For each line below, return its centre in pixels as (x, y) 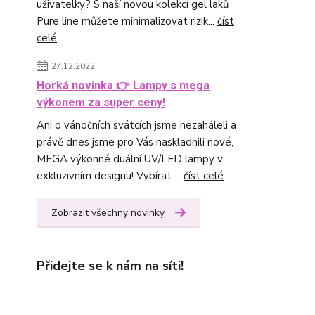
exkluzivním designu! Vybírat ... (110, 176)
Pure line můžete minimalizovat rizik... (127, 21)
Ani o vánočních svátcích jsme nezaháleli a (136, 125)
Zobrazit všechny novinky (108, 213)
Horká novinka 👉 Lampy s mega (123, 85)
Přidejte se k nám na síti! (110, 266)
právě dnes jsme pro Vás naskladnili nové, (135, 142)
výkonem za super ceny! (101, 102)
